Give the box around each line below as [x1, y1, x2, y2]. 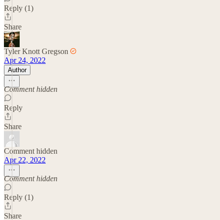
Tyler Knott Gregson [4, 47, 68, 55]
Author [8, 66, 27, 74]
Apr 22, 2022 [4, 155, 46, 164]
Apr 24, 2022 [4, 55, 46, 64]
